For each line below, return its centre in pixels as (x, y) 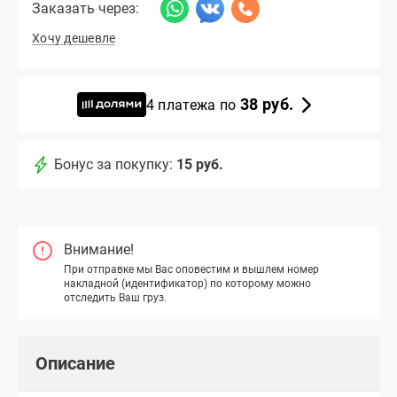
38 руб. (267, 104)
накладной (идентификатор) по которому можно (187, 283)
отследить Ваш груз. (115, 297)
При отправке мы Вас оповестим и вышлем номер (191, 269)
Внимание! (99, 250)
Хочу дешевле (74, 39)
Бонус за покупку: (113, 165)
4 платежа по (193, 105)
